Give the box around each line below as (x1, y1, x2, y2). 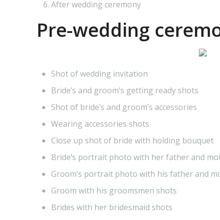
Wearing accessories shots (51, 118, 150, 129)
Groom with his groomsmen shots (51, 185, 177, 196)
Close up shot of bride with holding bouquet (51, 135, 214, 146)
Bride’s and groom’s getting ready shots (51, 84, 199, 96)
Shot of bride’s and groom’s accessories (51, 101, 197, 112)
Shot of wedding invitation (51, 68, 148, 79)
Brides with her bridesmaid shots (51, 201, 173, 213)
